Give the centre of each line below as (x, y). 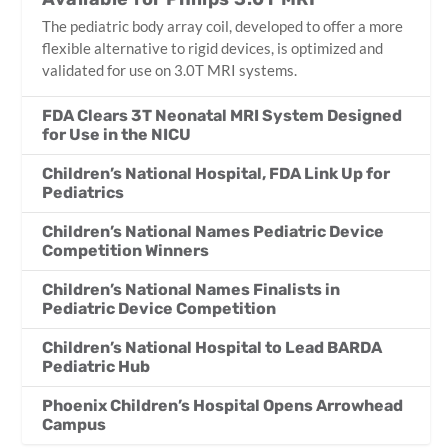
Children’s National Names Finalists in (191, 289)
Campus (74, 424)
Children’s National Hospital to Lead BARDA (212, 347)
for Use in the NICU (117, 134)
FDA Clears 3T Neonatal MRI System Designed (222, 115)
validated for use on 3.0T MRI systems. (170, 69)
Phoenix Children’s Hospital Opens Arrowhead (223, 405)
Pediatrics (83, 192)
